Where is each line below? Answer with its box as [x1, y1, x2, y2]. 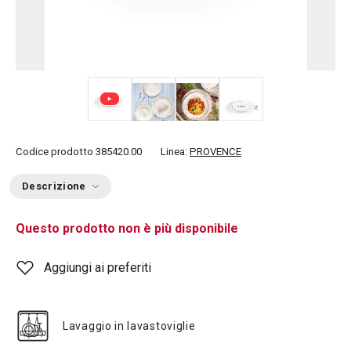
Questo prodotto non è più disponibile [16, 221, 238, 236]
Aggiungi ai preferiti [44, 260, 151, 275]
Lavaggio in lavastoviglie [63, 320, 196, 332]
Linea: [161, 146, 190, 157]
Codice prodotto [16, 146, 93, 157]
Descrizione [22, 180, 86, 192]
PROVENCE [190, 146, 241, 157]
